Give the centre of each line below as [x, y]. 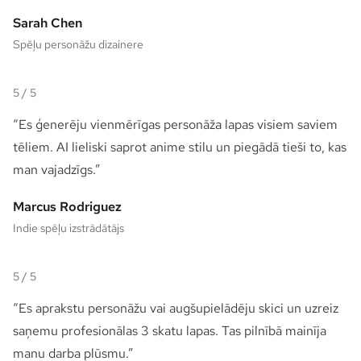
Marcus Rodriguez [67, 206]
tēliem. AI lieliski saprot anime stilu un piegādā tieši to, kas [180, 147]
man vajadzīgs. [54, 169]
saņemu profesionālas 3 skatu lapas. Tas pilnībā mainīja [170, 330]
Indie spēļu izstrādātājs [68, 228]
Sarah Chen [48, 23]
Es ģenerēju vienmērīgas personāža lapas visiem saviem [178, 124]
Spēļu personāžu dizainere [78, 44]
